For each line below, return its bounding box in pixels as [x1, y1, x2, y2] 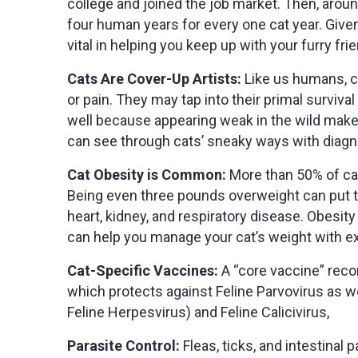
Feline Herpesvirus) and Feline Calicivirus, [67, 304, 329, 321]
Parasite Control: [67, 337, 183, 355]
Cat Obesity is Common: [67, 166, 229, 184]
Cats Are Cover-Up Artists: [67, 70, 245, 88]
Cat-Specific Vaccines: [67, 262, 221, 280]
